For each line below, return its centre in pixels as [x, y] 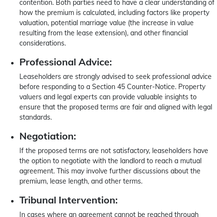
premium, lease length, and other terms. [81, 181]
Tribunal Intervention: [69, 200]
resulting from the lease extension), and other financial [104, 33]
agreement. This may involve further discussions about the [110, 171]
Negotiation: [48, 136]
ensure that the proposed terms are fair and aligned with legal [116, 107]
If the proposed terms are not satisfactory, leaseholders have [114, 151]
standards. [36, 117]
